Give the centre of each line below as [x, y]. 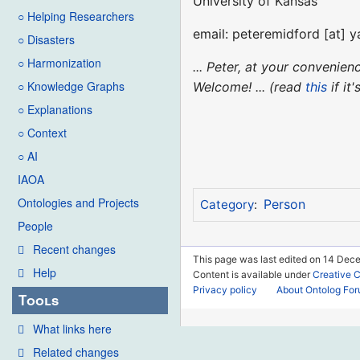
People [35, 226]
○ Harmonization [59, 63]
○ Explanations [55, 110]
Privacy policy [225, 289]
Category [227, 205]
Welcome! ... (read [250, 86]
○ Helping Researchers [76, 16]
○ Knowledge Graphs [71, 86]
